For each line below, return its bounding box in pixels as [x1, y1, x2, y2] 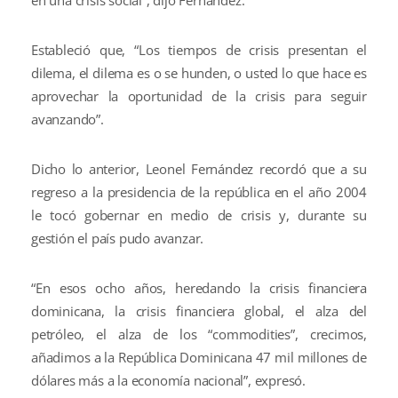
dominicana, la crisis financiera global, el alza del [31, 302, 367, 320]
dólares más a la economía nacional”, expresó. [31, 371, 306, 389]
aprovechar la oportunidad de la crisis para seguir [31, 87, 367, 105]
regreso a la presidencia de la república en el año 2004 [31, 183, 367, 201]
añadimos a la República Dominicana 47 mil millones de [31, 348, 367, 366]
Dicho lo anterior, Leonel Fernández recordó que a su [31, 160, 367, 178]
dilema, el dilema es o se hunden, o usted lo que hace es [31, 64, 367, 82]
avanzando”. [31, 110, 104, 128]
